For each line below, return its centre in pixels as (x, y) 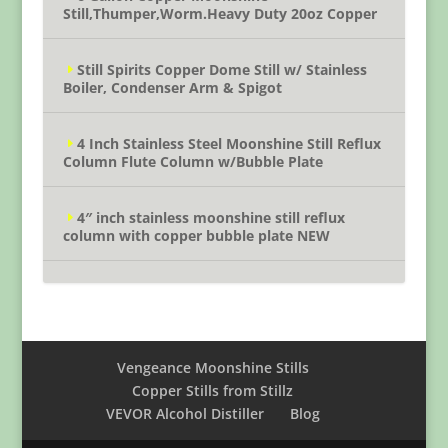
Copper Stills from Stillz (213, 391)
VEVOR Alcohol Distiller (184, 414)
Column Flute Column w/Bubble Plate (192, 162)
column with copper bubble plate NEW (196, 236)
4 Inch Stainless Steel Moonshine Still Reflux (228, 144)
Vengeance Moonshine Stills (212, 368)
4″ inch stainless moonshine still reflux (210, 218)
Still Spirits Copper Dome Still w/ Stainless (221, 70)
